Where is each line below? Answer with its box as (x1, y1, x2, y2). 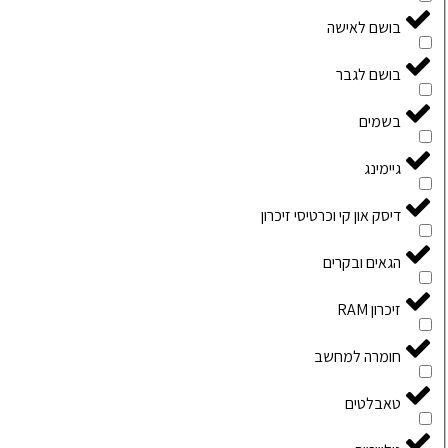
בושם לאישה (327, 17, 401, 39)
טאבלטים (345, 393, 401, 415)
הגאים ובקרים (323, 252, 401, 274)
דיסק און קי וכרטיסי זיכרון (261, 205, 401, 227)
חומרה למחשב (314, 346, 401, 368)
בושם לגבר (336, 64, 401, 86)
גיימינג (364, 158, 401, 180)
